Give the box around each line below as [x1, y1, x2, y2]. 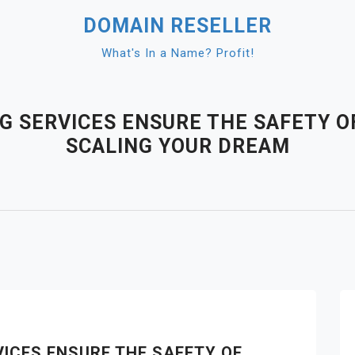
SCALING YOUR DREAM [65, 135, 290, 158]
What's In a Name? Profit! [101, 46, 254, 60]
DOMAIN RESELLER [83, 14, 272, 37]
